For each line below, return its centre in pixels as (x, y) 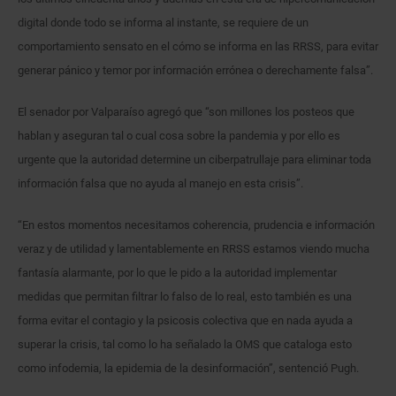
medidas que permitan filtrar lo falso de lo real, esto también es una (185, 297)
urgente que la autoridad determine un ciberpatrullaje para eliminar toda (194, 160)
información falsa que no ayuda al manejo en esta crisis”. (160, 184)
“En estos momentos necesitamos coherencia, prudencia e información (196, 225)
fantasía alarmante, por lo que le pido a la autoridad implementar (177, 273)
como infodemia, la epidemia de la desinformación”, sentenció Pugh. (188, 369)
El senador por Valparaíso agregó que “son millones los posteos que (186, 112)
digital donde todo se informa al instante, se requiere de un (163, 23)
